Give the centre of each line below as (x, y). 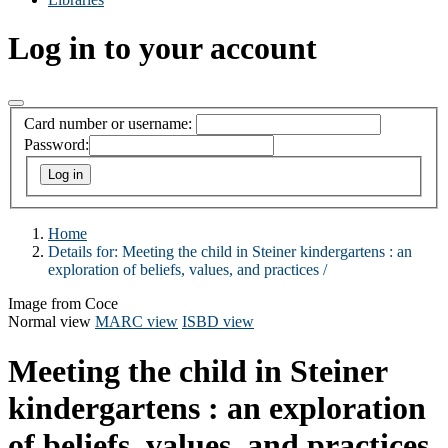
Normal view (49, 322)
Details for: (85, 252)
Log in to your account (162, 48)
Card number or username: (108, 124)
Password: (56, 145)
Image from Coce (63, 304)
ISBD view (218, 322)
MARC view (136, 322)
